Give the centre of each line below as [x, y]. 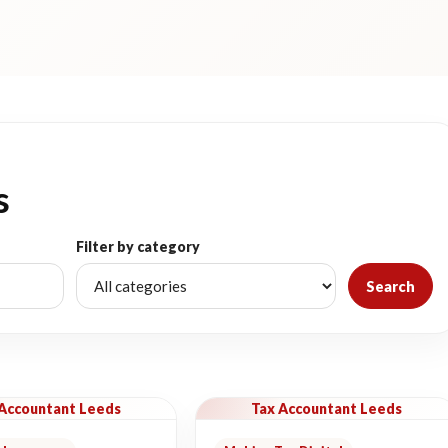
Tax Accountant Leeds [327, 408]
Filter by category [138, 246]
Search [390, 286]
